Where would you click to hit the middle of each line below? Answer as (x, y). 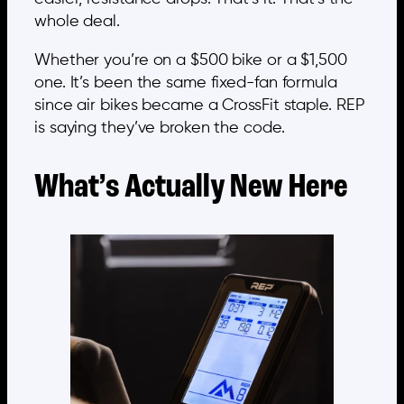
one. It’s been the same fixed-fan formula (186, 83)
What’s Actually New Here (191, 187)
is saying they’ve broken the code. (160, 129)
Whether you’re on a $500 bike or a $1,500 (191, 61)
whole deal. (77, 22)
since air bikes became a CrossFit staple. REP (200, 106)
